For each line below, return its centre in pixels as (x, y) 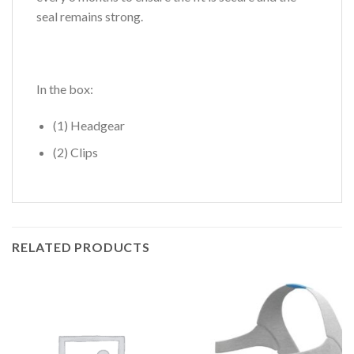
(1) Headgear (88, 125)
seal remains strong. (90, 17)
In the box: (65, 88)
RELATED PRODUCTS (81, 247)
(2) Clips (75, 153)
